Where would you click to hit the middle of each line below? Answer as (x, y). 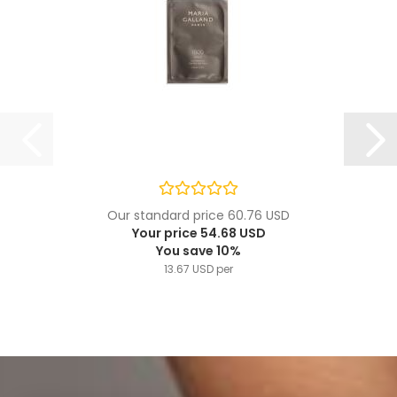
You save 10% (198, 251)
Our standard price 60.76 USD (198, 215)
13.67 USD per (198, 269)
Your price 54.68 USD (198, 233)
